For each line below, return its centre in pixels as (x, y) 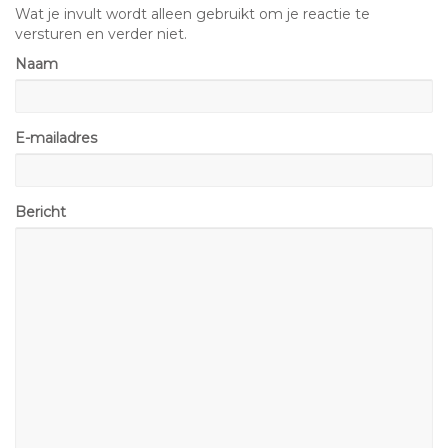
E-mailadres (56, 138)
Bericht (40, 212)
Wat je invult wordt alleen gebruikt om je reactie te (192, 14)
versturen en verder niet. (101, 34)
